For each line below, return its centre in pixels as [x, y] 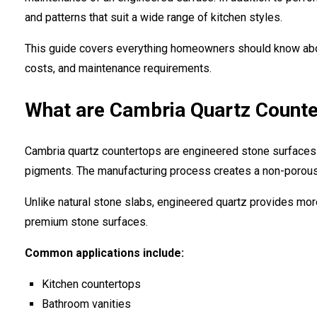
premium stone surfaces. [86, 221]
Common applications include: [104, 253]
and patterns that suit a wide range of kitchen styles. [154, 17]
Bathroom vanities [86, 304]
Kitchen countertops [91, 284]
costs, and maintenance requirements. [118, 68]
